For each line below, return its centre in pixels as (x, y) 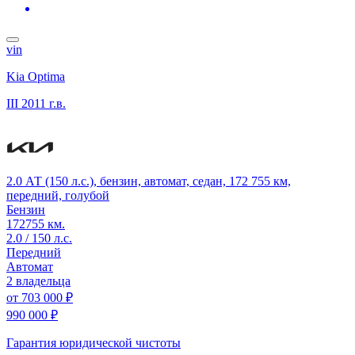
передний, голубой (58, 195)
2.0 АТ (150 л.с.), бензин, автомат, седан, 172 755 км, (149, 181)
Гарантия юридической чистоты (94, 342)
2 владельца (38, 281)
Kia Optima (36, 76)
